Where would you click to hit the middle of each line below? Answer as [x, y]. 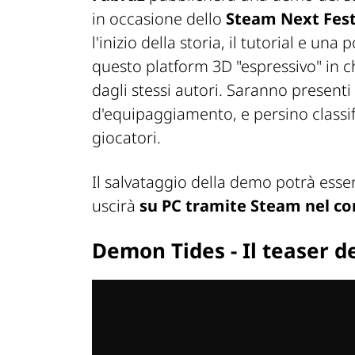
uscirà [116, 206]
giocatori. [126, 138]
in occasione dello [157, 19]
